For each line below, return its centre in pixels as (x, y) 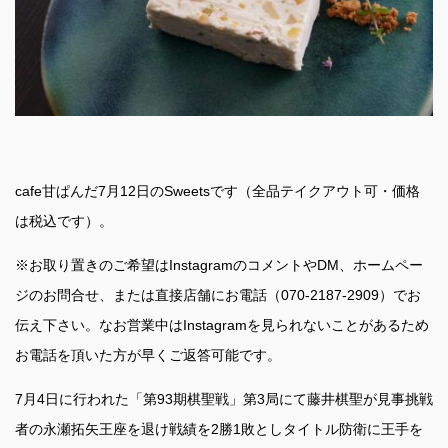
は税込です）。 (64, 221)
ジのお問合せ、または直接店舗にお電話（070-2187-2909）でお (218, 295)
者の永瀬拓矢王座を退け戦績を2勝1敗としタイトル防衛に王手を (219, 429)
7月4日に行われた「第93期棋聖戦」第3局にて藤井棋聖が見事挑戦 (224, 399)
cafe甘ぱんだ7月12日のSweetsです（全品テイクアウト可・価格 (217, 191)
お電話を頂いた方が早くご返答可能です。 (148, 355)
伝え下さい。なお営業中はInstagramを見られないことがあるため (222, 325)
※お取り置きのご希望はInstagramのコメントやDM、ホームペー (219, 265)
